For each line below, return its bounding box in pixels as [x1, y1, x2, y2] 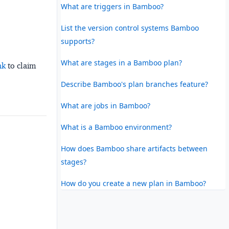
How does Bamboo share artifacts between [60, 143, 208, 153]
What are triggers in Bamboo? [60, 1, 164, 11]
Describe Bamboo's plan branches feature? [60, 79, 208, 89]
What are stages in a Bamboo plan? [60, 57, 182, 67]
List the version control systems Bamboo [60, 22, 199, 33]
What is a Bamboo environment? [60, 122, 172, 132]
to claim [6, 61, 36, 71]
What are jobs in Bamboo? [60, 100, 150, 110]
